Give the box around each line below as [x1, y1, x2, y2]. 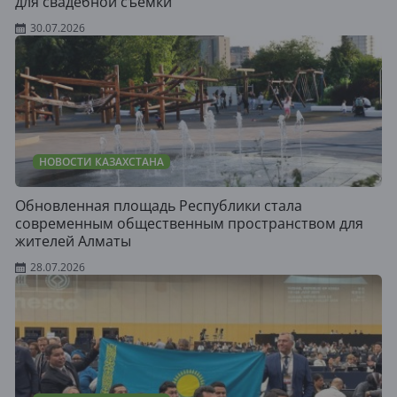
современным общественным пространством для [15, 213, 363, 233]
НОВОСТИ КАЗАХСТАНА [39, 153, 164, 169]
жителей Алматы [15, 230, 131, 251]
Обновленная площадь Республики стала [15, 195, 302, 215]
